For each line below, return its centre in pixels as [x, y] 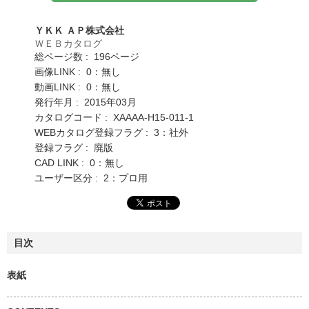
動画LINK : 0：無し [78, 87]
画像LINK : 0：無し [78, 71]
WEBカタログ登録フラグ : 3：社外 [111, 132]
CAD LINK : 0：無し [79, 162]
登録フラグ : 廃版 [74, 147]
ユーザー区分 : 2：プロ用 [91, 178]
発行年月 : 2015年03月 [86, 102]
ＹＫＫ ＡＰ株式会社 [79, 30]
